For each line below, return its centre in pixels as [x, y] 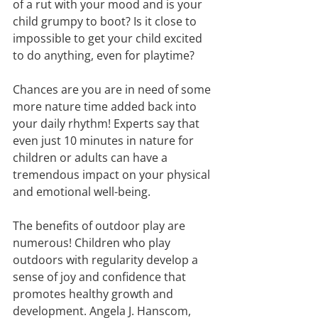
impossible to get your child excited [109, 39]
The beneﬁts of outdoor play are [100, 226]
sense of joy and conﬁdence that [101, 277]
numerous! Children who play [93, 243]
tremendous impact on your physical [113, 175]
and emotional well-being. [82, 192]
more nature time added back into [106, 107]
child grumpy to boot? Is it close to [106, 22]
